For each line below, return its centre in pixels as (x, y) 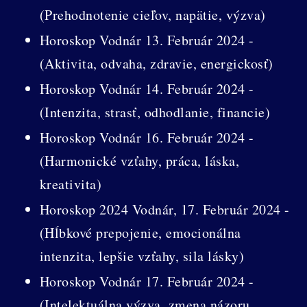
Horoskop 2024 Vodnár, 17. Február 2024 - (164, 209)
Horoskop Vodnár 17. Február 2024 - (147, 281)
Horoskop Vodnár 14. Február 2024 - (147, 88)
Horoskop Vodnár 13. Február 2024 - (147, 40)
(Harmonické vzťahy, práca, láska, (139, 160)
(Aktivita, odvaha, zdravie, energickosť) (156, 63)
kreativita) (71, 184)
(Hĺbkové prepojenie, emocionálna (140, 232)
